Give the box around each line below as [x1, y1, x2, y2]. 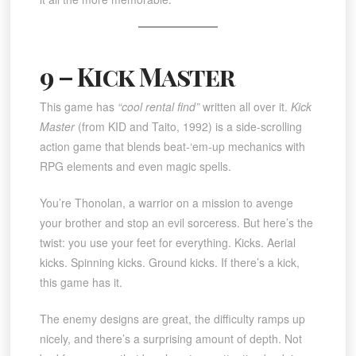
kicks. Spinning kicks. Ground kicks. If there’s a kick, [39, 254, 300, 270]
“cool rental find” [117, 99, 199, 114]
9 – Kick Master [39, 58, 235, 93]
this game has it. [39, 274, 122, 290]
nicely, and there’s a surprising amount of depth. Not [39, 331, 302, 346]
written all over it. [199, 99, 291, 114]
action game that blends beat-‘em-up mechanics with [39, 138, 305, 154]
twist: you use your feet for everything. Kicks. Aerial [39, 234, 296, 250]
